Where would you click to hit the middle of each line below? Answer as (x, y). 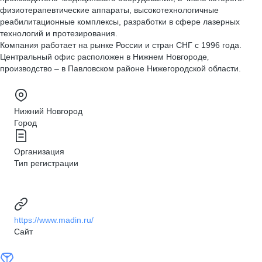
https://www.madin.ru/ (54, 220)
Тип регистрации (46, 163)
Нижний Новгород (48, 111)
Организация (39, 151)
